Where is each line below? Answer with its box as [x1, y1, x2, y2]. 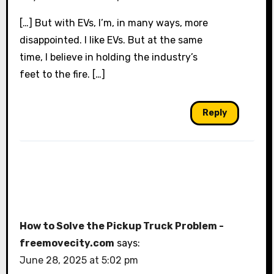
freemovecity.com [19, 237, 114, 249]
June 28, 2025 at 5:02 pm [19, 254, 138, 266]
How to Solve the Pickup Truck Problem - [19, 220, 224, 232]
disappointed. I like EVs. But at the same [19, 34, 202, 46]
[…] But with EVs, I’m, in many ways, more [19, 17, 208, 29]
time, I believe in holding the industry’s [19, 51, 198, 64]
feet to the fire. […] [19, 68, 105, 81]
